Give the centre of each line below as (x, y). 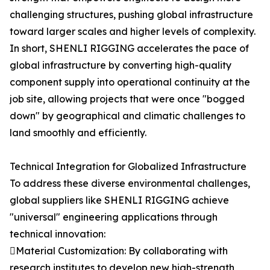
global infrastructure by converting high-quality (121, 65)
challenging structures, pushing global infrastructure (131, 14)
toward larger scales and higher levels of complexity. (133, 31)
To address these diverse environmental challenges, (130, 183)
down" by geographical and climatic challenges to (127, 116)
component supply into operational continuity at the (130, 82)
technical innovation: (58, 234)
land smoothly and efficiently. (78, 133)
